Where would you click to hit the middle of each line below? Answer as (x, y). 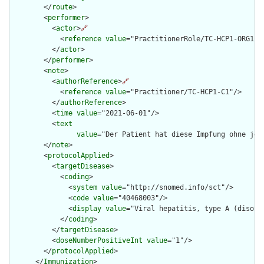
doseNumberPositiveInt (99, 241)
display (87, 209)
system (85, 188)
